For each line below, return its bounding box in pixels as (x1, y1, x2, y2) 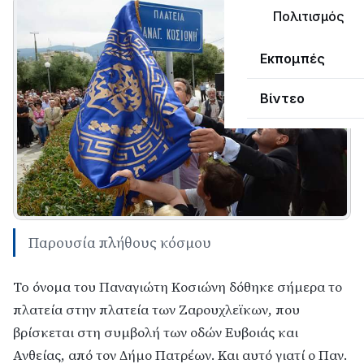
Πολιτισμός (273, 8, 344, 24)
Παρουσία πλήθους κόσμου (28, 232, 211, 253)
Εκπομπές (260, 50, 325, 67)
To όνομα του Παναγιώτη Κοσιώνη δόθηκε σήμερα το (13, 277, 342, 297)
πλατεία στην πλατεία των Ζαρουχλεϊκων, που (13, 300, 300, 319)
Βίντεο (260, 90, 305, 106)
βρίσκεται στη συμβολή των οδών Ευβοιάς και (13, 323, 298, 342)
